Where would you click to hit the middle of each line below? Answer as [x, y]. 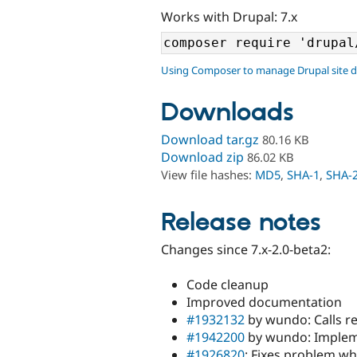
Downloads [228, 114]
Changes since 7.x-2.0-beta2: [246, 249]
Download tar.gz [210, 140]
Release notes [241, 223]
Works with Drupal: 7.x [229, 16]
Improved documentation [264, 302]
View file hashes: [208, 175]
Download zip [202, 157]
